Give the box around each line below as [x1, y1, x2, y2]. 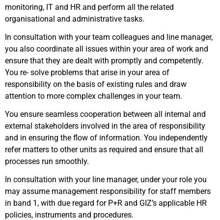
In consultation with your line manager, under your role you [5, 175, 207, 184]
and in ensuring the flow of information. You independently [5, 133, 208, 142]
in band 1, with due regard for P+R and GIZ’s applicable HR [5, 198, 207, 208]
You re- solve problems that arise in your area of [5, 68, 169, 77]
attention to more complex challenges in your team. [5, 91, 182, 101]
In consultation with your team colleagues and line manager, [5, 32, 213, 42]
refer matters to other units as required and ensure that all [5, 145, 203, 154]
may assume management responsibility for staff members [5, 187, 211, 196]
